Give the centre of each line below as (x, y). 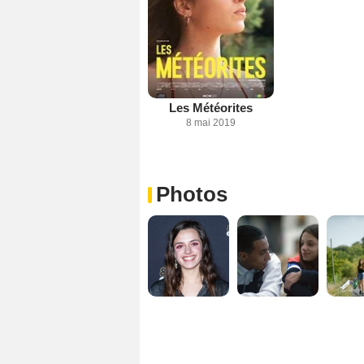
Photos (192, 195)
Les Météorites (211, 108)
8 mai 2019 (211, 123)
